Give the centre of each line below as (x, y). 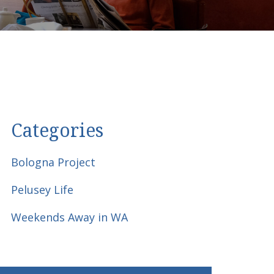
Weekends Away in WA (69, 217)
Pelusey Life (42, 190)
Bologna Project (53, 162)
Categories (57, 130)
